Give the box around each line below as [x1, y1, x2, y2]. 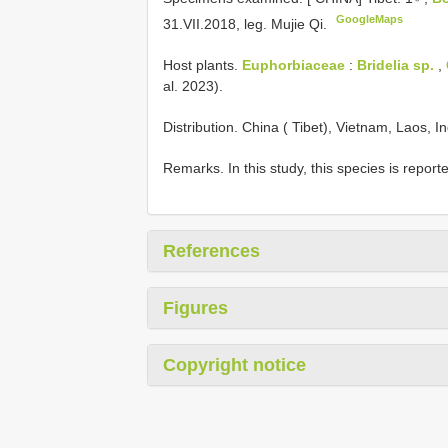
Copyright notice [163, 354, 306, 375]
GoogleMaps [336, 12, 404, 25]
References [163, 240, 260, 261]
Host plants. [163, 56, 242, 73]
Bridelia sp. [357, 56, 434, 73]
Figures [163, 297, 228, 318]
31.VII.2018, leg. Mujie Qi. [163, 15, 331, 32]
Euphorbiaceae [242, 56, 345, 73]
